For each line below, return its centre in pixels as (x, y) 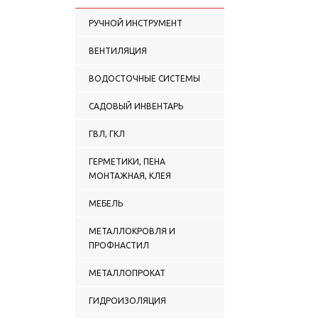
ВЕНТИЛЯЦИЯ (118, 50)
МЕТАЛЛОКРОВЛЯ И (132, 231)
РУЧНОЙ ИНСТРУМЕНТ (136, 23)
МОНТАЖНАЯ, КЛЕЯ (130, 175)
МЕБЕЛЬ (106, 203)
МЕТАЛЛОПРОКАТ (127, 273)
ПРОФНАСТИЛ (119, 245)
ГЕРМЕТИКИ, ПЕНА (127, 161)
